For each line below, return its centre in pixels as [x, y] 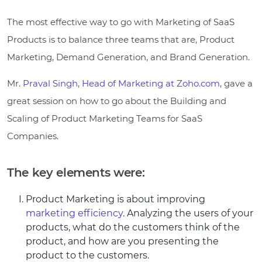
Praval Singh [50, 83]
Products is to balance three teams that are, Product [121, 39]
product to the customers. [87, 255]
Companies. [33, 136]
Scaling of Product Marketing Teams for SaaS [105, 118]
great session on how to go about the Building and [117, 101]
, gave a [236, 83]
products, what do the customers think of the [133, 227]
